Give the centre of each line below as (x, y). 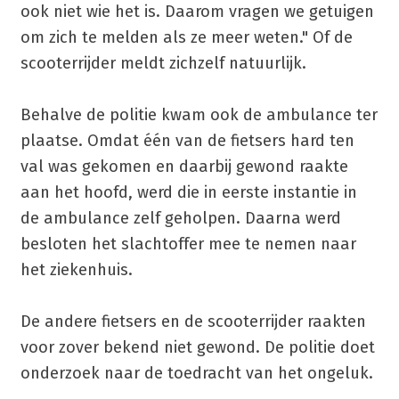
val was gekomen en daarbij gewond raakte (184, 166)
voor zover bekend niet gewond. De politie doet (197, 347)
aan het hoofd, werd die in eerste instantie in (188, 192)
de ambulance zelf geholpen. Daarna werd (180, 218)
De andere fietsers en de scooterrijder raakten (193, 321)
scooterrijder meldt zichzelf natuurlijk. (163, 63)
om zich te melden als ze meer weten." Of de (186, 37)
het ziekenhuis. (76, 269)
